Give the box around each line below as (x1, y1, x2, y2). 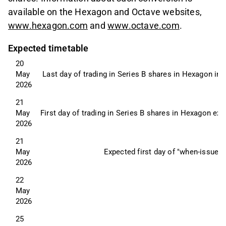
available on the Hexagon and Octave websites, (8, 6, 202, 17)
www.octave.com (107, 20, 180, 31)
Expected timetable (8, 42, 89, 53)
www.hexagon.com (8, 20, 88, 31)
